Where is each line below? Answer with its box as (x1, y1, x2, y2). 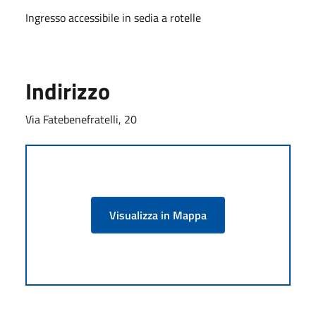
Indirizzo (25, 73, 110, 108)
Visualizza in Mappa (109, 206, 207, 224)
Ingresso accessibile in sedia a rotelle (25, 8, 201, 26)
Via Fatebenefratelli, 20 (25, 110, 137, 128)
